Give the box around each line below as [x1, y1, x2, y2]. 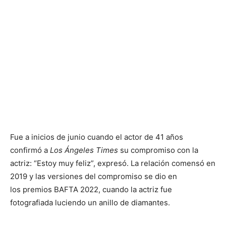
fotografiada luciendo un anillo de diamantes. [10, 198, 172, 207]
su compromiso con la [118, 145, 198, 155]
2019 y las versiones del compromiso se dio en [10, 172, 177, 181]
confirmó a [10, 145, 50, 155]
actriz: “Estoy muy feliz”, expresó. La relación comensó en [10, 158, 215, 168]
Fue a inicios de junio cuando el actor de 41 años [10, 132, 183, 142]
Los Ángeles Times [50, 145, 118, 155]
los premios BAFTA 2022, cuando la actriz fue [10, 185, 172, 194]
